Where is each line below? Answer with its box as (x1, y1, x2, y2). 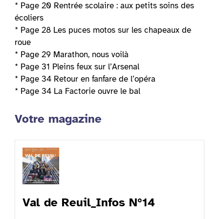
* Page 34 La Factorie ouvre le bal (15, 86, 140, 97)
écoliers (15, 13, 44, 23)
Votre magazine (15, 111, 102, 126)
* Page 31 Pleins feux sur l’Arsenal (15, 62, 139, 72)
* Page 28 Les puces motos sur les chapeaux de (15, 25, 191, 36)
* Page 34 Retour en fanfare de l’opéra (15, 74, 155, 85)
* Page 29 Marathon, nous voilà (15, 49, 129, 60)
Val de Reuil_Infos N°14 (22, 195, 155, 210)
